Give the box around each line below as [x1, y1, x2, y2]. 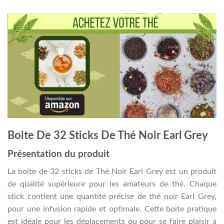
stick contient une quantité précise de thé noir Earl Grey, [7, 192, 216, 200]
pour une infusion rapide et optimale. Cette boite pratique [7, 204, 216, 213]
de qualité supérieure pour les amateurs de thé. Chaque [7, 179, 216, 188]
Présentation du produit [7, 149, 109, 159]
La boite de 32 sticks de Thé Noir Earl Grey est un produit [7, 167, 216, 175]
